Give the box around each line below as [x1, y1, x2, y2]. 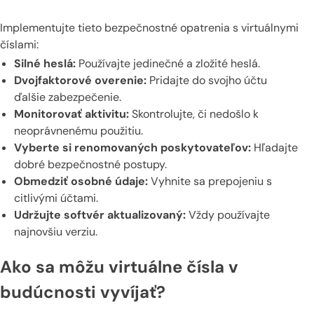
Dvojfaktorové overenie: [14, 72, 146, 88]
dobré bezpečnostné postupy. [14, 156, 167, 172]
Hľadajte [251, 139, 298, 155]
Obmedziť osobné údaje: [14, 173, 148, 189]
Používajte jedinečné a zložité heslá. [76, 55, 260, 71]
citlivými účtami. [14, 190, 98, 205]
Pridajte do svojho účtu [146, 72, 267, 88]
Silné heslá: [14, 55, 76, 71]
